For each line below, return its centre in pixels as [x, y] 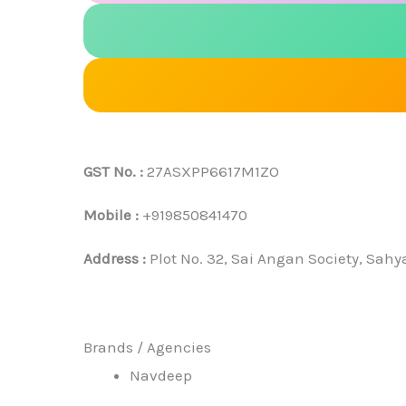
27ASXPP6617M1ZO [211, 171]
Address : [115, 258]
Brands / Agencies [147, 347]
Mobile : [111, 214]
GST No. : [113, 171]
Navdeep [161, 375]
